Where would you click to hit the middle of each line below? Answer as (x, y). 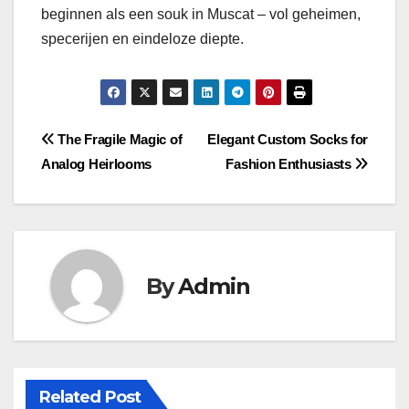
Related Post (89, 397)
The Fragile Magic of (118, 140)
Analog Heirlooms (97, 164)
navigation (114, 183)
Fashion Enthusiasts (290, 164)
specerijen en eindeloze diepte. (142, 39)
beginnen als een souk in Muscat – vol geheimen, (201, 15)
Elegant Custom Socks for (288, 140)
